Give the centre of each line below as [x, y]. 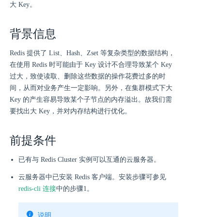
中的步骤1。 [75, 189]
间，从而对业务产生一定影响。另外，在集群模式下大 [91, 88]
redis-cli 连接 [37, 189]
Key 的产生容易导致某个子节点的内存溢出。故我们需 [91, 100]
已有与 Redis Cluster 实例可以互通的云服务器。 [89, 160]
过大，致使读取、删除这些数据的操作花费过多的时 [88, 76]
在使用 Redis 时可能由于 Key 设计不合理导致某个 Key [91, 65]
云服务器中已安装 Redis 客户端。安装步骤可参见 [92, 177]
